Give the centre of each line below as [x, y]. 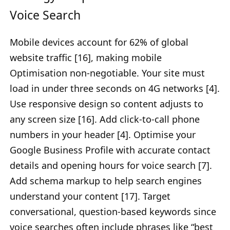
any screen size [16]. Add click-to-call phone [105, 119]
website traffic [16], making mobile [86, 58]
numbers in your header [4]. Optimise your [103, 135]
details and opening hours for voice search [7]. [111, 166]
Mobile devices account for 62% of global [99, 42]
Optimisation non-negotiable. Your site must [107, 73]
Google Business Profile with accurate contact [110, 150]
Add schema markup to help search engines [106, 181]
